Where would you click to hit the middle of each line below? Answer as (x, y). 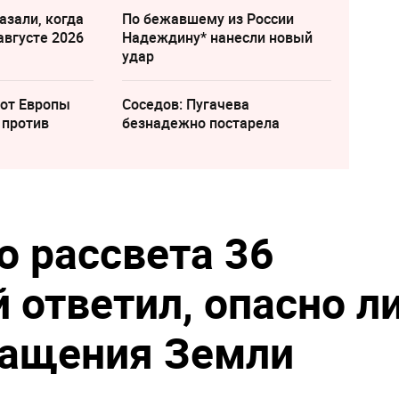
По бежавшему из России (208, 19)
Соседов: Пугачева (185, 105)
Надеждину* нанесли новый (217, 38)
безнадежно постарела (200, 123)
